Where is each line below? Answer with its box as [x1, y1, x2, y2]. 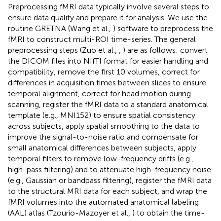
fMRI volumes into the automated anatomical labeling [8, 197, 199, 207]
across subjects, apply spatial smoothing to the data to [8, 121, 200, 131]
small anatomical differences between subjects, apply [8, 143, 196, 152]
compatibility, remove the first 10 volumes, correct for [8, 67, 200, 76]
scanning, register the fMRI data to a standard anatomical [8, 99, 208, 109]
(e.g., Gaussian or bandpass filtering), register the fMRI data [8, 175, 212, 185]
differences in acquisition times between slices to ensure [8, 77, 206, 87]
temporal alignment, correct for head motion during [8, 88, 191, 98]
